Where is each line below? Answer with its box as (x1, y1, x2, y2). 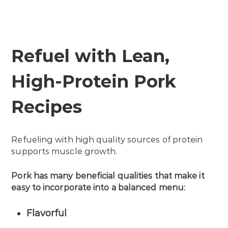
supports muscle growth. (11, 146, 118, 156)
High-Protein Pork (11, 70, 177, 92)
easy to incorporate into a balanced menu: (11, 182, 186, 192)
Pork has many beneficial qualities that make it (11, 170, 205, 181)
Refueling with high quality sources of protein (11, 134, 203, 145)
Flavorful (26, 207, 67, 219)
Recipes (11, 96, 82, 118)
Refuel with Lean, (11, 45, 170, 67)
